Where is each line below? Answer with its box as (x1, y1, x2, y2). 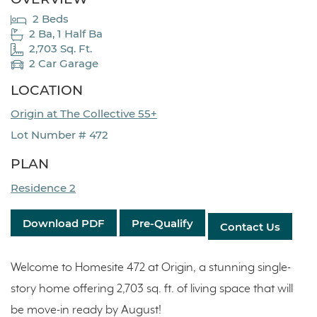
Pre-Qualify (132, 216, 193, 230)
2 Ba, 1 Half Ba (28, 27, 103, 41)
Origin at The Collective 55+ (11, 107, 157, 121)
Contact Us (220, 219, 280, 234)
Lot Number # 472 (11, 128, 108, 142)
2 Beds (32, 12, 69, 26)
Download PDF (23, 216, 105, 230)
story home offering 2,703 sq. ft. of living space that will (11, 282, 293, 296)
